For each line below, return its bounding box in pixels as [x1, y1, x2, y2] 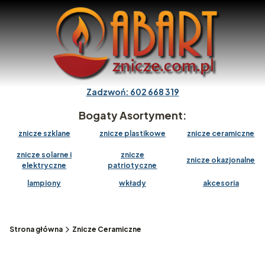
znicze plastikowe [99, 129, 166, 138]
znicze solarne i [17, 150, 72, 159]
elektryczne [22, 161, 67, 170]
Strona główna [9, 225, 63, 234]
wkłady [118, 179, 146, 188]
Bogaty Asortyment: [78, 108, 187, 122]
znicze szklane [18, 129, 70, 138]
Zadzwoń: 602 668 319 [86, 86, 179, 97]
